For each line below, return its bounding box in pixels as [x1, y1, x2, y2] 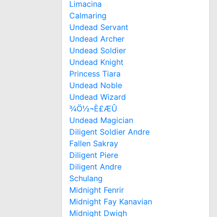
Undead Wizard [69, 92, 126, 102]
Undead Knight [69, 57, 124, 67]
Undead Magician [69, 115, 133, 125]
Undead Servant [69, 22, 128, 32]
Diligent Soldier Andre [69, 126, 150, 137]
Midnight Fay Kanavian [69, 196, 152, 206]
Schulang [69, 173, 103, 183]
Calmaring [69, 10, 107, 20]
